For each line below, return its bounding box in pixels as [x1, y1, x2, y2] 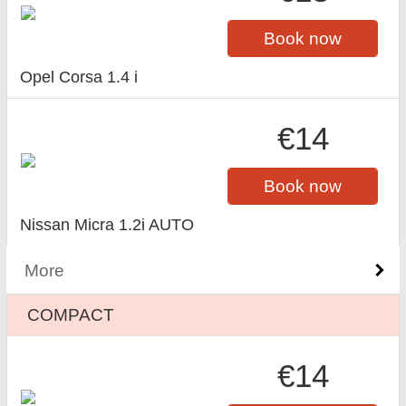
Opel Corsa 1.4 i [20, 67, 139, 86]
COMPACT [27, 304, 115, 324]
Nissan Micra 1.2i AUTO [20, 215, 195, 234]
